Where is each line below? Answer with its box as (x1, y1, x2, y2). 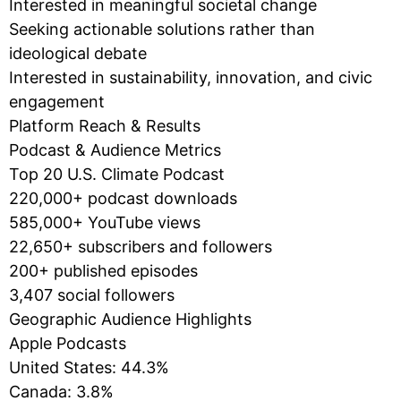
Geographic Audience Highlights (9, 309, 252, 328)
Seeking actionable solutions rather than (9, 19, 315, 38)
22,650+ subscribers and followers (9, 236, 272, 256)
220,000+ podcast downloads (9, 188, 237, 208)
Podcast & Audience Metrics (9, 140, 221, 159)
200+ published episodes (9, 260, 198, 280)
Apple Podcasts (9, 333, 126, 353)
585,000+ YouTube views (9, 212, 200, 232)
